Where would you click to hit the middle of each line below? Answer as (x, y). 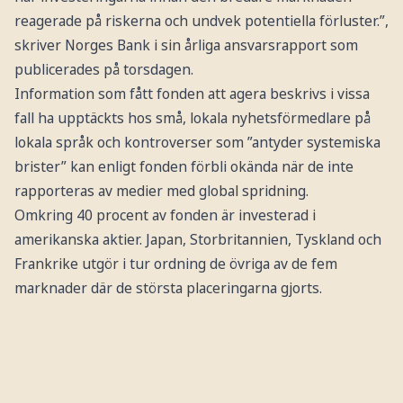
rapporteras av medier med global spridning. (161, 191)
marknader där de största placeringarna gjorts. (168, 288)
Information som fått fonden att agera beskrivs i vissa (192, 94)
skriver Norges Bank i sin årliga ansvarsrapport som (186, 45)
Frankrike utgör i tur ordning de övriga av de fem (175, 264)
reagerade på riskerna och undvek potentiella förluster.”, (201, 21)
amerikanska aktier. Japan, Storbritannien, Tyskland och (197, 240)
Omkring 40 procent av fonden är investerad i (165, 215)
